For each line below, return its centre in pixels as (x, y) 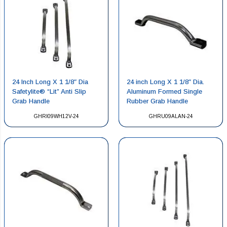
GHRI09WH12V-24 (56, 116)
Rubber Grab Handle (157, 101)
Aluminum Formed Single (164, 91)
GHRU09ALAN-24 (171, 116)
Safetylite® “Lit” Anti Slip (49, 91)
